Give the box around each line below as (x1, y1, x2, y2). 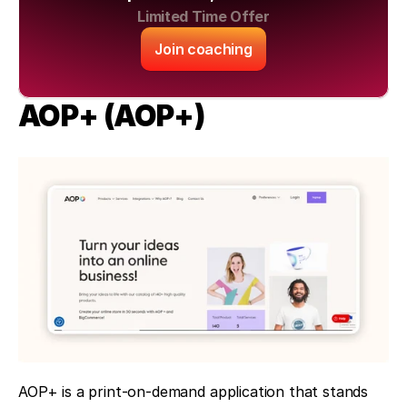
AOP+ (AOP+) (18, 98, 204, 134)
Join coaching (154, 40, 253, 59)
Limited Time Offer (137, 7, 270, 26)
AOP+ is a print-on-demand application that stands (18, 382, 369, 402)
